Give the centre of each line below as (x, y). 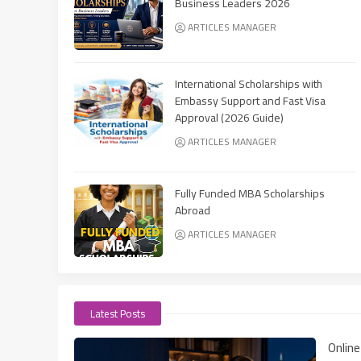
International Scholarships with (249, 83)
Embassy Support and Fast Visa (250, 100)
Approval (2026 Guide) (229, 117)
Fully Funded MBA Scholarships (250, 193)
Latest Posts (118, 313)
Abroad (193, 210)
